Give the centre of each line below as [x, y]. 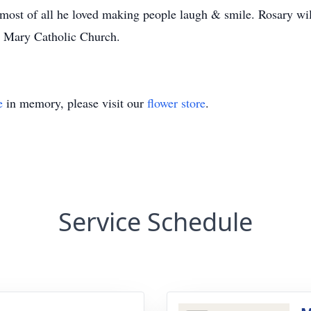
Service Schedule [155, 222]
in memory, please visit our [75, 103]
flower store [176, 103]
